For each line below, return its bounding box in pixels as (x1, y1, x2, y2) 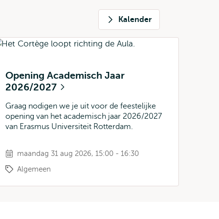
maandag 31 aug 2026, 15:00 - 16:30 (17, 150, 139, 157)
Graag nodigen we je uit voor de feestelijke (5, 102, 156, 110)
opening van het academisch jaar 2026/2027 (5, 112, 162, 121)
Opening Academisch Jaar (5, 70, 125, 81)
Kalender (118, 15, 152, 24)
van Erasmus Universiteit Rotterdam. (5, 122, 133, 131)
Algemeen (17, 165, 51, 173)
